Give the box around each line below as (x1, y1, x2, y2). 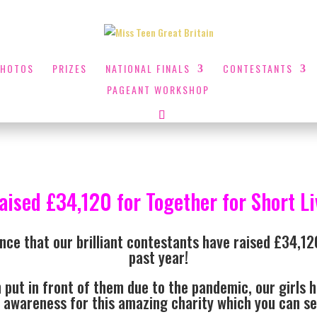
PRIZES (52, 61, 87, 76)
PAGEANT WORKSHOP (106, 82, 209, 97)
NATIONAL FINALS (105, 61, 190, 76)
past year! (129, 245, 188, 268)
